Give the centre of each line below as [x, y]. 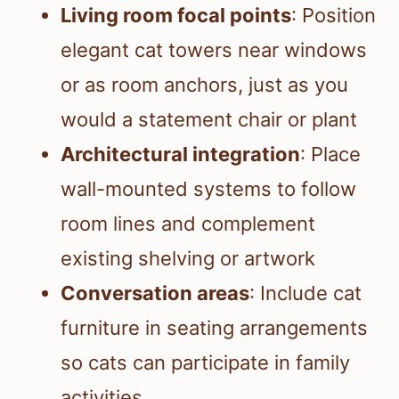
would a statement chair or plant [209, 120]
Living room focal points [176, 16]
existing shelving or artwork [188, 259]
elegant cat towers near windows [214, 50]
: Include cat [305, 293]
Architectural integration [180, 155]
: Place [330, 155]
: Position [334, 16]
